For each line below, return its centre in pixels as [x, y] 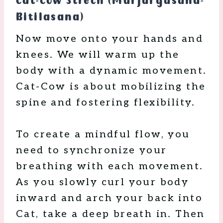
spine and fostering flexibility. [106, 103]
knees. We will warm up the [98, 55]
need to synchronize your [92, 151]
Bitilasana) [50, 17]
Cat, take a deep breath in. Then [111, 214]
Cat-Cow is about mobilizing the [111, 87]
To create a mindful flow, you [103, 135]
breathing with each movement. [110, 167]
